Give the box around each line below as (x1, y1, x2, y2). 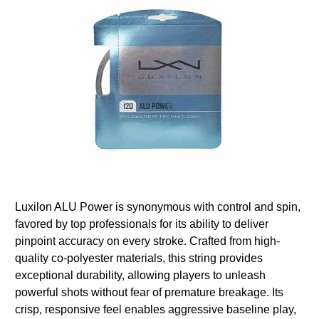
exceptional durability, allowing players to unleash (15, 268, 266, 281)
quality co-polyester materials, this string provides (15, 251, 263, 264)
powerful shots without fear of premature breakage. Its (15, 286, 283, 298)
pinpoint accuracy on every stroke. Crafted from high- (15, 234, 280, 247)
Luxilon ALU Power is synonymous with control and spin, (15, 200, 300, 213)
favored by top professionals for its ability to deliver (15, 217, 268, 230)
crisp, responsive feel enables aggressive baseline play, (15, 303, 296, 315)
